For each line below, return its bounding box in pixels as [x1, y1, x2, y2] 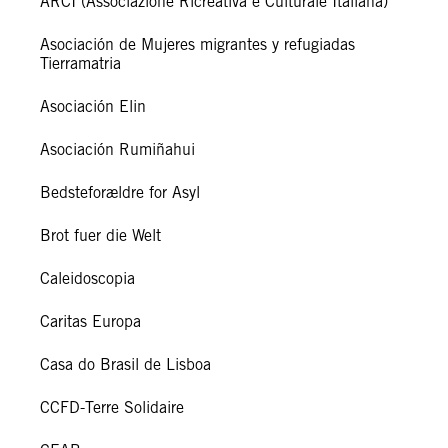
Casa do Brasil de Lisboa [40, 355, 211, 375]
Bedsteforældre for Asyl [40, 183, 200, 203]
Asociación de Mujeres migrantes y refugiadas [40, 35, 355, 55]
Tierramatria [40, 54, 121, 74]
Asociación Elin [40, 97, 146, 117]
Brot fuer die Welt [40, 226, 161, 246]
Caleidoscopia [40, 269, 135, 289]
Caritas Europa [40, 312, 141, 332]
